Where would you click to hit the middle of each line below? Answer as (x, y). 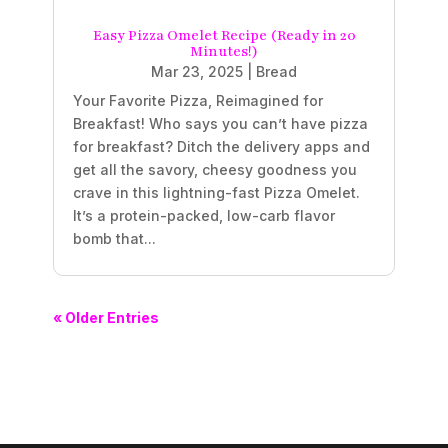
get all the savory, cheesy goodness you (214, 169)
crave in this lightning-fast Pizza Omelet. (216, 192)
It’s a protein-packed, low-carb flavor (203, 215)
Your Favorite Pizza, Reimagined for (197, 100)
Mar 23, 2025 (197, 71)
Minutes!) (224, 51)
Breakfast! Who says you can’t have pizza (220, 123)
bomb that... (114, 238)
